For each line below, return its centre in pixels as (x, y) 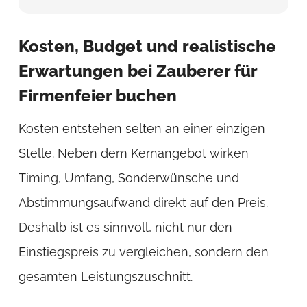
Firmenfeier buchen (97, 96)
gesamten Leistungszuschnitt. (105, 276)
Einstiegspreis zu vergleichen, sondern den (143, 251)
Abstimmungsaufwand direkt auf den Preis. (143, 202)
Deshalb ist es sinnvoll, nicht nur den (125, 227)
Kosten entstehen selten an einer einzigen (142, 128)
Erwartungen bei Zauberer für (137, 71)
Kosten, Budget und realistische (147, 47)
